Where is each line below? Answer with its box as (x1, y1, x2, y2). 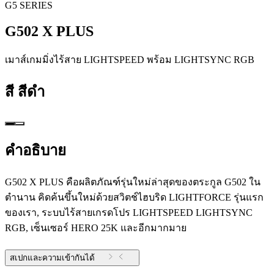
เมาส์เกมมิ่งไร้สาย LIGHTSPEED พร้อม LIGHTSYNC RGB (5, 54, 254, 65)
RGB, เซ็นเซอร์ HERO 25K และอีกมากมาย (5, 223, 187, 234)
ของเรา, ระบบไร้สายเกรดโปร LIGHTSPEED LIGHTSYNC (5, 207, 253, 218)
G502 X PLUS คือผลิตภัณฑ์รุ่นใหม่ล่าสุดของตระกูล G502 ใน (5, 177, 261, 188)
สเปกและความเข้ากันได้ (10, 253, 95, 263)
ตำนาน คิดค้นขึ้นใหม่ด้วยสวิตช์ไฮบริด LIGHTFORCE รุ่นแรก (5, 192, 264, 203)
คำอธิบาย (5, 143, 66, 159)
